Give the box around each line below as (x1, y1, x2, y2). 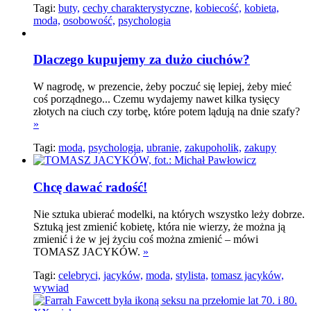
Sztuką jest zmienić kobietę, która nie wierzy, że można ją (33, 220, 285, 233)
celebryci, (58, 269, 101, 281)
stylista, (176, 269, 208, 281)
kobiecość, (195, 1, 242, 14)
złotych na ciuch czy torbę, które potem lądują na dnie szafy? (33, 106, 300, 118)
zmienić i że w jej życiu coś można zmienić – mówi (33, 233, 258, 245)
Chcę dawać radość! (33, 179, 147, 194)
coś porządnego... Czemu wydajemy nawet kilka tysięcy (33, 93, 280, 106)
